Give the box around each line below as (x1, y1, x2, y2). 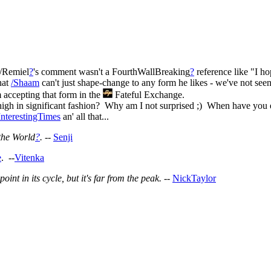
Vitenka (15, 152, 44, 163)
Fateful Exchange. (113, 89, 184, 100)
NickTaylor (172, 172, 216, 183)
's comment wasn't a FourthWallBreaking (33, 66, 190, 77)
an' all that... (60, 111, 109, 122)
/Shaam (11, 77, 39, 88)
